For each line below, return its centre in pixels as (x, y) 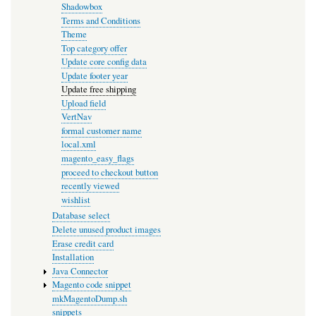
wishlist (76, 200)
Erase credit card (83, 243)
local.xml (79, 145)
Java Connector (80, 271)
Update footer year (95, 75)
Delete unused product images (107, 229)
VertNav (77, 117)
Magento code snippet (92, 285)
